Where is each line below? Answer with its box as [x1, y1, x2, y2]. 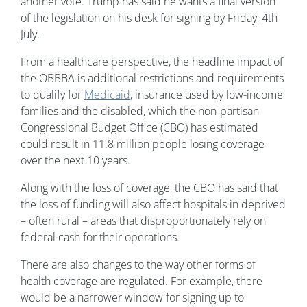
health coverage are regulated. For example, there [21, 273, 262, 289]
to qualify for [21, 87, 84, 103]
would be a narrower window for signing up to [21, 290, 244, 306]
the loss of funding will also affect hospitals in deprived [21, 197, 286, 212]
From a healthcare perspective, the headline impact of [21, 54, 283, 70]
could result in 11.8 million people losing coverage [21, 136, 265, 152]
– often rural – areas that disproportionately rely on [21, 213, 266, 229]
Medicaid [84, 87, 130, 103]
